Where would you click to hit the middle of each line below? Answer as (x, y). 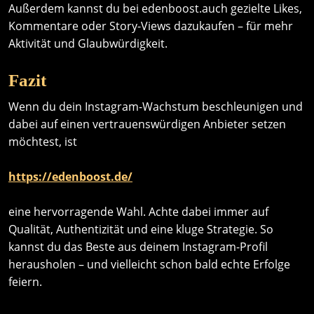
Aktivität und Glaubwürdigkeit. (88, 43)
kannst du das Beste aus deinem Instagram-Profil (138, 247)
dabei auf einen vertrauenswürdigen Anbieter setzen (147, 124)
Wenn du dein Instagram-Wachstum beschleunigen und (156, 107)
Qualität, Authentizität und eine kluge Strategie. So (141, 229)
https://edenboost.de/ (70, 177)
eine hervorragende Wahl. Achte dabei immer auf (138, 212)
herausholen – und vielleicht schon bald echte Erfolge (149, 264)
